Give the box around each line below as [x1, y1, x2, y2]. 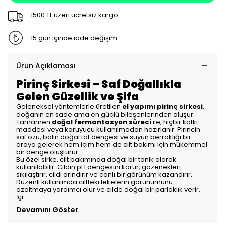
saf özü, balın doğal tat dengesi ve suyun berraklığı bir [16, 132, 191, 142]
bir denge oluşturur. [16, 147, 80, 157]
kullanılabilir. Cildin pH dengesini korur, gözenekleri [16, 162, 181, 172]
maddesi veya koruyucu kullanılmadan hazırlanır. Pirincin [16, 125, 200, 134]
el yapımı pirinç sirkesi [122, 102, 203, 111]
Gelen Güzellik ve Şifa [16, 89, 141, 104]
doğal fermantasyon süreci [52, 117, 151, 127]
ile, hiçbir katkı [151, 117, 198, 127]
